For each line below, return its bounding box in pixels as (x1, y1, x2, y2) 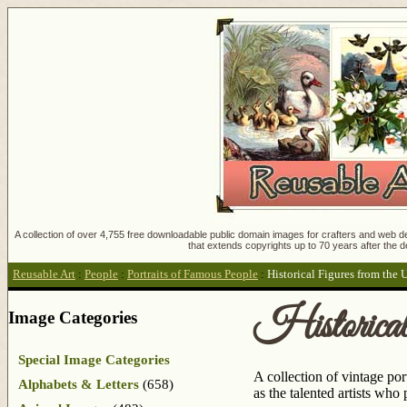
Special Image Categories (18, 352, 170, 367)
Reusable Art (13, 268, 75, 282)
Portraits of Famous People (127, 268, 258, 282)
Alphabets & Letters (18, 376, 139, 392)
